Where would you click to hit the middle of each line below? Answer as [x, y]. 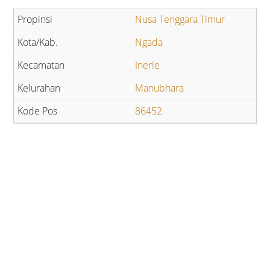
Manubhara [159, 88]
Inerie [147, 65]
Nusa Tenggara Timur [180, 20]
